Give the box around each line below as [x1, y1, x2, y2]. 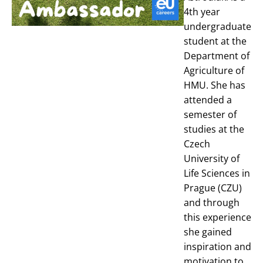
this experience [184, 211, 251, 224]
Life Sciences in [184, 167, 250, 180]
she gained [184, 225, 232, 238]
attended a [184, 93, 232, 106]
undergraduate [184, 20, 251, 33]
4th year [184, 5, 220, 18]
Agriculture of [184, 64, 244, 77]
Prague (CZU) [184, 181, 242, 194]
